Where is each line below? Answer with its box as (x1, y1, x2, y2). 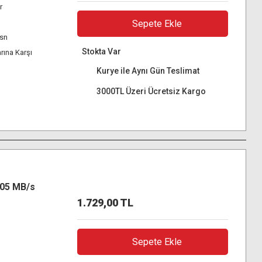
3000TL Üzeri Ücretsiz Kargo (96, 87, 206, 96)
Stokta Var (81, 47, 121, 56)
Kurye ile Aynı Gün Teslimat (96, 66, 199, 75)
